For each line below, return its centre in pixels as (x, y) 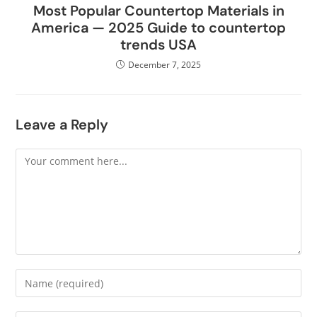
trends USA (158, 45)
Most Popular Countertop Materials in (158, 11)
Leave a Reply (62, 125)
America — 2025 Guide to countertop (158, 28)
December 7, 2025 (165, 65)
